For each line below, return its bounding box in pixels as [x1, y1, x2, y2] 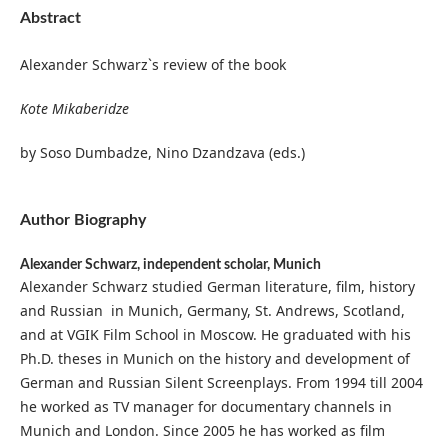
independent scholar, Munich [142, 258, 321, 273]
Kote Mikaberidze [19, 99, 129, 119]
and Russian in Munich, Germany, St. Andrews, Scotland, [19, 301, 405, 321]
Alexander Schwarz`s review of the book [19, 55, 286, 75]
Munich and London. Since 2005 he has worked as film [19, 421, 385, 441]
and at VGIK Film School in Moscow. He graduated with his [19, 325, 411, 345]
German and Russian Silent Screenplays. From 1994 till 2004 [19, 373, 423, 393]
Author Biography [19, 212, 146, 229]
